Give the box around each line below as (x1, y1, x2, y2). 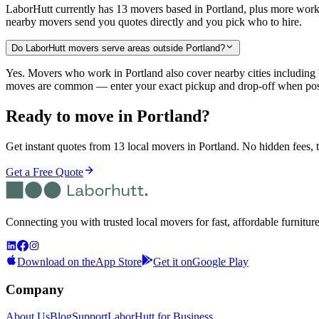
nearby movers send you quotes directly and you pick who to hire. (6, 15, 302, 28)
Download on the (17, 255, 95, 268)
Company (6, 281, 64, 297)
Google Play (192, 255, 249, 268)
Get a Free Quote (6, 165, 83, 178)
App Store (95, 255, 142, 268)
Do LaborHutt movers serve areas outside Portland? (11, 42, 225, 53)
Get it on (153, 255, 192, 268)
